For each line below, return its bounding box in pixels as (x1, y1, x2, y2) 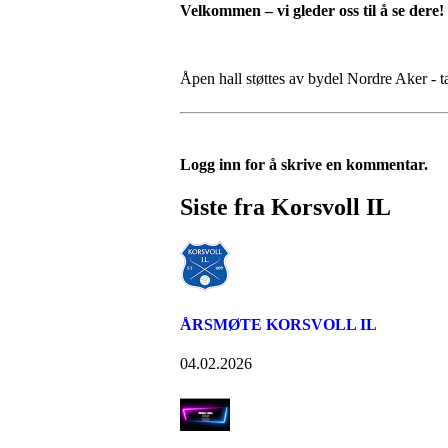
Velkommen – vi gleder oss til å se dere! (180, 2, 444, 20)
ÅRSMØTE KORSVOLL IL (180, 316, 377, 334)
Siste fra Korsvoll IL (180, 193, 391, 220)
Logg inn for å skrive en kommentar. (180, 156, 428, 174)
